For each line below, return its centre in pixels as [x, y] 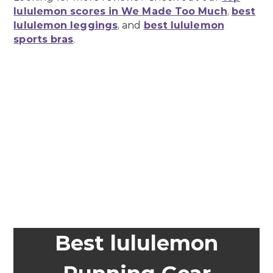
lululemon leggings [66, 26]
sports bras [44, 40]
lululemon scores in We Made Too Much [120, 12]
